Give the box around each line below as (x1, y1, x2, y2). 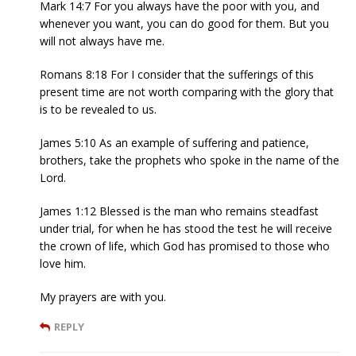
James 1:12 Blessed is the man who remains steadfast (40, 203, 319, 219)
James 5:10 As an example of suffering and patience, (40, 134, 309, 150)
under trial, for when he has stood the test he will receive (40, 220, 332, 236)
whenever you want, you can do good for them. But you (40, 15, 329, 31)
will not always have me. (40, 33, 164, 48)
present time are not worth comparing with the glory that (40, 83, 334, 99)
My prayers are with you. (40, 288, 166, 304)
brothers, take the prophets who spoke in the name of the (40, 152, 339, 168)
